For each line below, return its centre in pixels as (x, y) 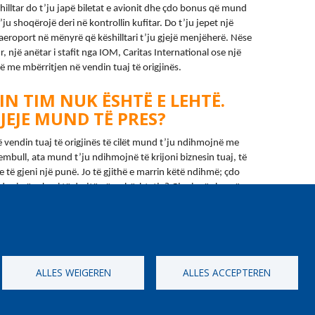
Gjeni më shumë (206, 187)
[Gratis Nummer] (224, 298)
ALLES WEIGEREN (73, 272)
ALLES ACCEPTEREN (227, 272)
